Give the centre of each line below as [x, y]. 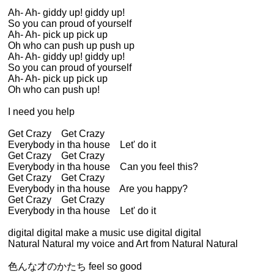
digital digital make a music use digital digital [105, 233]
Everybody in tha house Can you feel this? [103, 167]
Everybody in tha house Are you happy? [98, 189]
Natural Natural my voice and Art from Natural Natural [123, 244]
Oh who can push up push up [71, 46]
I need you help [41, 112]
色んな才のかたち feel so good [75, 266]
